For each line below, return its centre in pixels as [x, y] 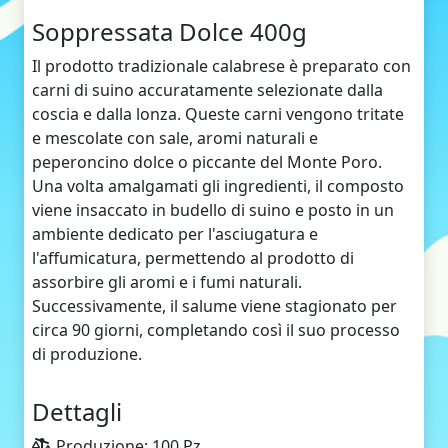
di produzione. [87, 353]
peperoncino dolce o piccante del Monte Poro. [207, 161]
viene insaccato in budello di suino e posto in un [213, 209]
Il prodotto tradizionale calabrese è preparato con [221, 65]
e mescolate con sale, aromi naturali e [175, 137]
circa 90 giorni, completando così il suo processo [216, 329]
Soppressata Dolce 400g [169, 31]
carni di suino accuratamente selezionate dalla [207, 89]
